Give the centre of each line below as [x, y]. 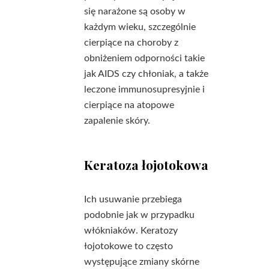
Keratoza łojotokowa [146, 165]
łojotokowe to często [128, 246]
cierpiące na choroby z [131, 43]
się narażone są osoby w [135, 11]
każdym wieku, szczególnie [140, 27]
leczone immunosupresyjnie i [144, 89]
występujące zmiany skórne [142, 262]
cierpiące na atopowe [129, 105]
